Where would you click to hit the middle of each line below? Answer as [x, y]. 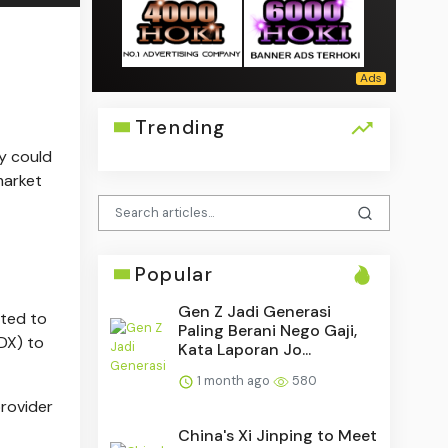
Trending [180, 127]
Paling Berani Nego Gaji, [268, 330]
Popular [174, 274]
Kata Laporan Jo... [245, 349]
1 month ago [234, 380]
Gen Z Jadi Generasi [255, 311]
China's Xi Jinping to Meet [278, 435]
